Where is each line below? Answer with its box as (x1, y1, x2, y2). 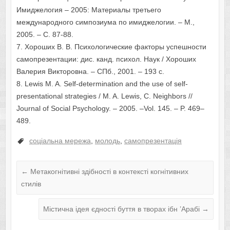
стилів (21, 180, 41, 188)
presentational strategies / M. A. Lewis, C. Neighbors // (16, 92, 193, 101)
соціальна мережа (29, 137, 91, 145)
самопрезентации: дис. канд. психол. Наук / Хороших (16, 55, 196, 64)
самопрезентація (124, 137, 182, 145)
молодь (94, 137, 120, 145)
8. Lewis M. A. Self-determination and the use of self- (16, 80, 188, 88)
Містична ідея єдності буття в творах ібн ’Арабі (43, 205, 202, 214)
